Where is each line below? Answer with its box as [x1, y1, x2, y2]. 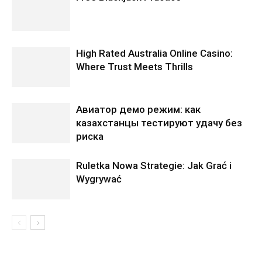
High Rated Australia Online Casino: [76, 47, 233, 60]
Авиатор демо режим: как [76, 104, 201, 116]
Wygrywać [76, 173, 122, 185]
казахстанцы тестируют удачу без [76, 117, 242, 129]
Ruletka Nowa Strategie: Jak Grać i [76, 160, 232, 172]
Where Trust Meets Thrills [76, 61, 193, 73]
